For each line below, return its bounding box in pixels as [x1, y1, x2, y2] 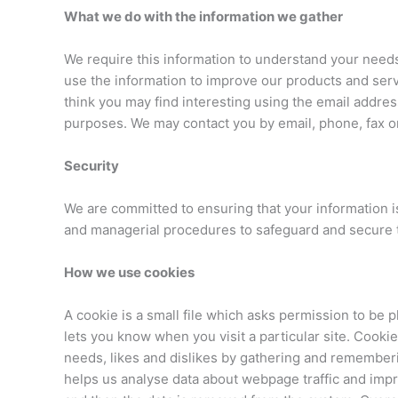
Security [64, 156, 119, 174]
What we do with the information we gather [64, 7, 343, 25]
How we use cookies [64, 263, 195, 281]
